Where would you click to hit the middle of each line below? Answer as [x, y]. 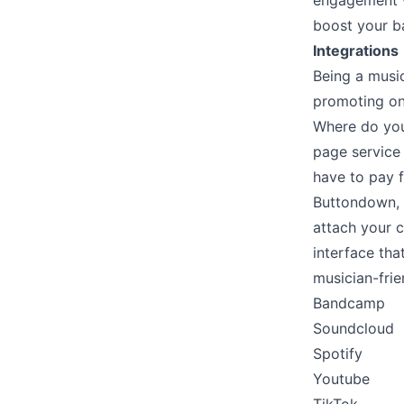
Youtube [341, 379]
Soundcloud [353, 328]
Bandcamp [349, 303]
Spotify [338, 353]
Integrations [356, 50]
